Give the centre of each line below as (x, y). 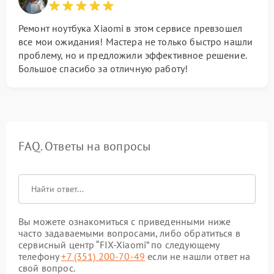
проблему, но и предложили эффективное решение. (132, 55)
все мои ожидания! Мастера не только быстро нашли (136, 42)
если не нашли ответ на (198, 256)
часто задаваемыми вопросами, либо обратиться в (129, 233)
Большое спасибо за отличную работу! (103, 68)
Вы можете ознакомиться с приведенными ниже (125, 221)
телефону (40, 256)
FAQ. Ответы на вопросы (85, 146)
